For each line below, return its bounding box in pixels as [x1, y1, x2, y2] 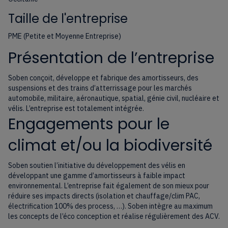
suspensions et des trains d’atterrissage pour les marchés [8, 83, 192, 93]
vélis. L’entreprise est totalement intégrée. [8, 104, 144, 113]
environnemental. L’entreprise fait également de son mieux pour [8, 181, 209, 191]
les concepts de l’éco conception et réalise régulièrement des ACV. [8, 212, 220, 221]
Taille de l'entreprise [8, 10, 128, 27]
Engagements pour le [8, 113, 169, 135]
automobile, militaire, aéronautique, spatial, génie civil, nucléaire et [8, 94, 219, 103]
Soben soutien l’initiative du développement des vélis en [8, 161, 185, 170]
